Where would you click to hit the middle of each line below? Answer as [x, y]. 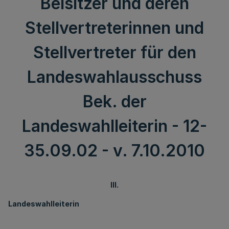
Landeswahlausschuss [114, 77]
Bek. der [114, 101]
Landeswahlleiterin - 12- [114, 126]
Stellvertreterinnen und [114, 28]
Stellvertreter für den [114, 52]
